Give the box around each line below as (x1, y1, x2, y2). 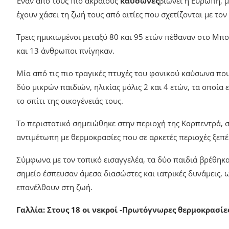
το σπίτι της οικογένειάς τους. (16, 95, 123, 106)
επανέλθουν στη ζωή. (16, 181, 93, 192)
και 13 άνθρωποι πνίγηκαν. (16, 45, 114, 56)
